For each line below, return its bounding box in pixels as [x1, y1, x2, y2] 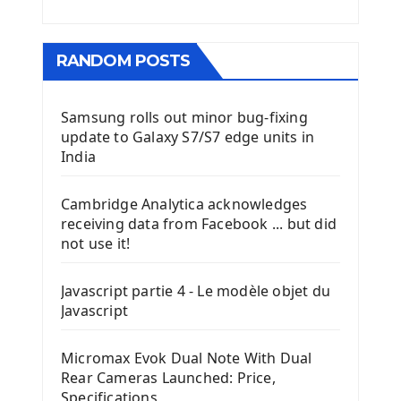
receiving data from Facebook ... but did [61, 214, 337, 235]
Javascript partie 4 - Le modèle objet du [61, 281, 330, 302]
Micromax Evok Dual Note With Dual [61, 348, 312, 369]
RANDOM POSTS [56, 51, 191, 72]
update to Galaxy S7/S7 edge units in [61, 127, 315, 148]
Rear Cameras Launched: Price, [61, 368, 276, 388]
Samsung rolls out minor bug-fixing [61, 107, 308, 128]
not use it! [61, 234, 131, 254]
